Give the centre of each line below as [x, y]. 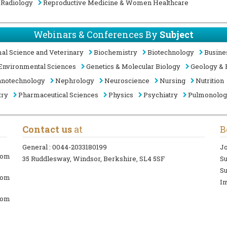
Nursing [173, 81]
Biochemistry [116, 52]
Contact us [47, 129]
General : [37, 147]
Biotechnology [171, 52]
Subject [177, 35]
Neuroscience [127, 81]
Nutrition [210, 81]
